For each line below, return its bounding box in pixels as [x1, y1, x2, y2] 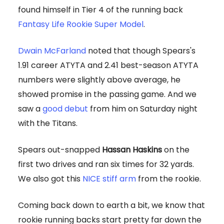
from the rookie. [136, 173, 201, 185]
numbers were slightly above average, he [18, 74, 180, 86]
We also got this [18, 173, 82, 185]
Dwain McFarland [18, 45, 86, 57]
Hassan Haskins [102, 144, 162, 156]
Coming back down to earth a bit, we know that [18, 199, 205, 211]
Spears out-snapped [18, 144, 102, 156]
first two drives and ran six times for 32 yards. [18, 158, 194, 170]
